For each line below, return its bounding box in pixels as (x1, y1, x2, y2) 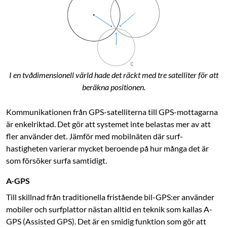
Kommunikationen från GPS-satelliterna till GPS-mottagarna (6, 107, 218, 117)
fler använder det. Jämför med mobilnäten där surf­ (6, 131, 183, 141)
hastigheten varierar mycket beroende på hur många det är (6, 143, 209, 154)
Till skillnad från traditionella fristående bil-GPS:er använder (6, 192, 214, 202)
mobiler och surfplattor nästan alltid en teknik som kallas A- (6, 204, 212, 214)
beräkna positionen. (82, 82, 145, 92)
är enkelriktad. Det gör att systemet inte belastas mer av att (6, 119, 211, 129)
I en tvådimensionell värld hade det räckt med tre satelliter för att (9, 70, 218, 80)
